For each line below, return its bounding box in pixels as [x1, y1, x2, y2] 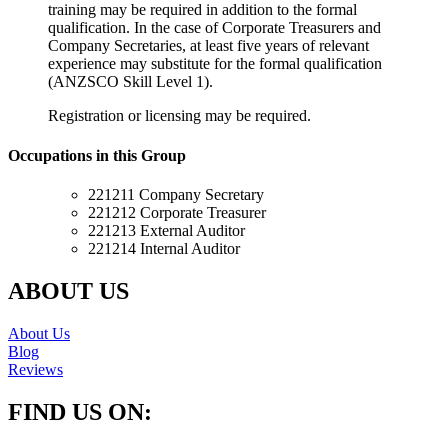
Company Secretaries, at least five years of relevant [48, 37, 369, 55]
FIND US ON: [8, 398, 152, 425]
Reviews [8, 360, 63, 378]
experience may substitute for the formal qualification [48, 55, 382, 73]
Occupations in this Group [8, 146, 186, 164]
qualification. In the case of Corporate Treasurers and [48, 19, 381, 37]
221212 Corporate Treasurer [88, 203, 266, 221]
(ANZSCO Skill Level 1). [48, 73, 213, 91]
